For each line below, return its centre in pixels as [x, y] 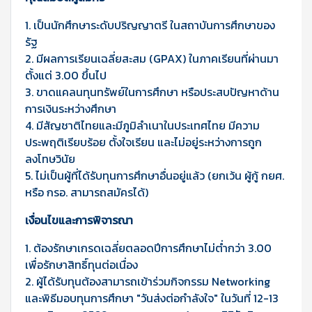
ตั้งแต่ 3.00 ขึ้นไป [67, 75]
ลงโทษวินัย [52, 158]
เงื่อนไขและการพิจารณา [79, 220]
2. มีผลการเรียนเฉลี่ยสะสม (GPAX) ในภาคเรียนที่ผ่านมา [152, 58]
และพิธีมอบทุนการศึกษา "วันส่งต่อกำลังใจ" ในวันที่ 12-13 [152, 298]
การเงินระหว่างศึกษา [72, 108]
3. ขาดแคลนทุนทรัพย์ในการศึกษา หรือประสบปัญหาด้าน [152, 92]
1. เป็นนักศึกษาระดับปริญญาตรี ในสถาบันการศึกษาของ [150, 25]
